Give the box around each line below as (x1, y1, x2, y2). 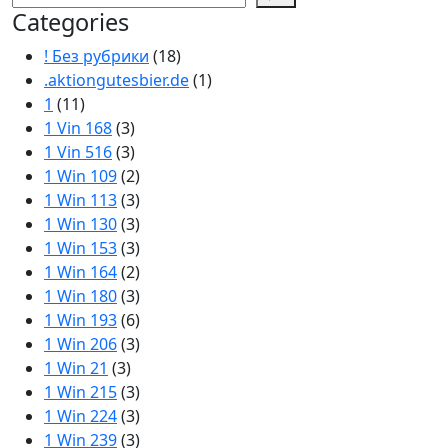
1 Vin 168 (44, 117, 112, 139)
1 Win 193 (44, 309, 117, 331)
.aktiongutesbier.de (44, 69, 189, 91)
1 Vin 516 (44, 141, 112, 163)
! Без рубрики (44, 45, 149, 67)
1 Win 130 (44, 213, 117, 235)
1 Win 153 (44, 237, 117, 259)
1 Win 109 (44, 165, 117, 187)
